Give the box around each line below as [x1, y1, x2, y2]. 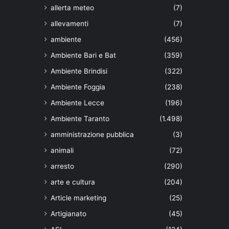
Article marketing [51, 194, 106, 202]
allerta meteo [51, 4, 94, 12]
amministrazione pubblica [51, 130, 134, 139]
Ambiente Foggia [51, 83, 105, 91]
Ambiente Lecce [51, 99, 104, 107]
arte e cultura [51, 178, 95, 187]
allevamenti [51, 19, 88, 28]
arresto [51, 162, 74, 171]
